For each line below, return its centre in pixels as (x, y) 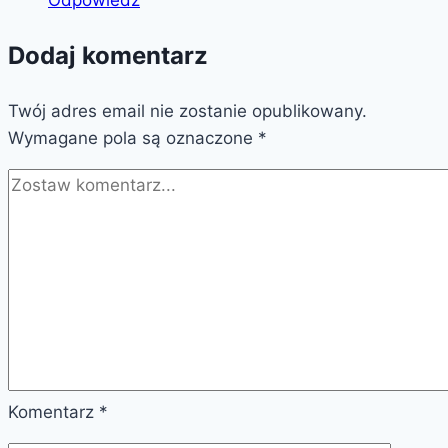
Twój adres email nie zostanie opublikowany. (187, 110)
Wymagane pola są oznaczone (133, 137)
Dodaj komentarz (108, 55)
